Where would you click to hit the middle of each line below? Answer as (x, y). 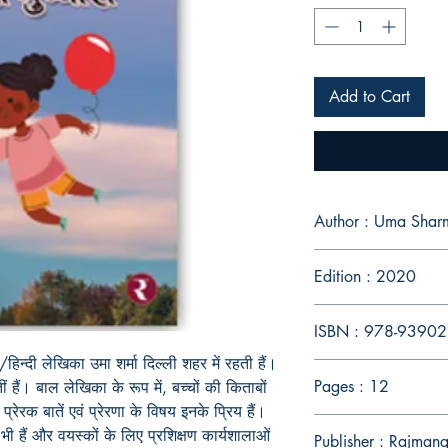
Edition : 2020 (365, 277)
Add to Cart (369, 97)
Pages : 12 (351, 387)
